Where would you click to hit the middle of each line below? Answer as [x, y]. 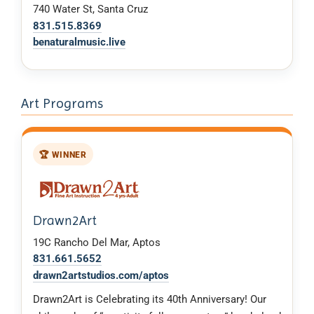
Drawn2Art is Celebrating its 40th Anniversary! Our [150, 300]
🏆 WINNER [63, 154]
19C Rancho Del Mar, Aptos [97, 242]
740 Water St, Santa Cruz [90, 9]
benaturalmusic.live [79, 42]
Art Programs [62, 103]
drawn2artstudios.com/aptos [101, 276]
